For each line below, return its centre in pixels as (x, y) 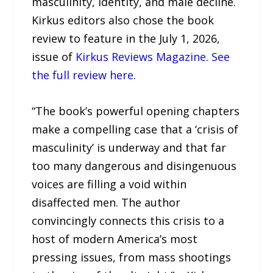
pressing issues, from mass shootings (132, 257)
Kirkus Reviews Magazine (141, 56)
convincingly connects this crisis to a (128, 220)
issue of (54, 56)
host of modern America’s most (115, 239)
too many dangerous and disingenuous (134, 165)
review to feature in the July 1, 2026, (126, 38)
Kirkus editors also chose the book (123, 20)
